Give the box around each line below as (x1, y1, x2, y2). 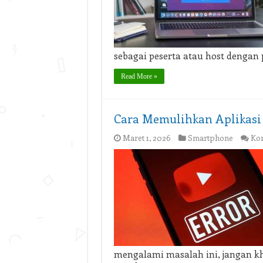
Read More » (120, 72, 157, 80)
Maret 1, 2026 (122, 132, 171, 143)
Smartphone (187, 132, 233, 143)
